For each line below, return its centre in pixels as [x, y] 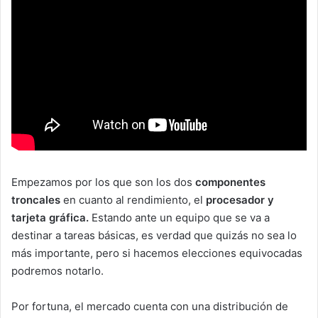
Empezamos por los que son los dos [103, 182]
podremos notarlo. [57, 271]
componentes [230, 182]
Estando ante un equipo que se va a [179, 218]
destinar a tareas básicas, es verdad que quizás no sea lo [154, 236]
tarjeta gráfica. [50, 218]
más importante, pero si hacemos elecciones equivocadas [157, 253]
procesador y [240, 200]
